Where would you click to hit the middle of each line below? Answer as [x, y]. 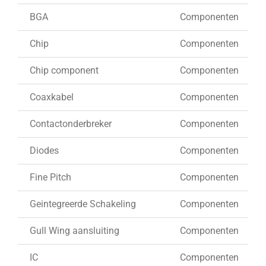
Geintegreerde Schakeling [83, 204]
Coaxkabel [52, 97]
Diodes [44, 150]
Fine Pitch [50, 177]
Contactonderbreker [71, 123]
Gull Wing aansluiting [75, 230]
